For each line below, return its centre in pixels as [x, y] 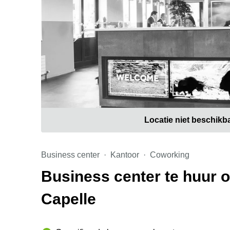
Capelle [69, 199]
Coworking [170, 155]
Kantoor [125, 155]
